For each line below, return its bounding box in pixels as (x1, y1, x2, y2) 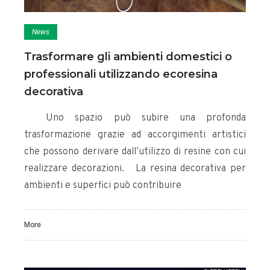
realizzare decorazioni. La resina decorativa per (24, 163, 246, 175)
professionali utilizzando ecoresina (24, 67, 218, 81)
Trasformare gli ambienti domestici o (24, 50, 232, 64)
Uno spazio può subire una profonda (24, 112, 246, 125)
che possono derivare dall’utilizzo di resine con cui (24, 146, 246, 159)
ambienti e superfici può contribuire (24, 180, 181, 192)
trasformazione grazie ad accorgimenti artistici (24, 129, 246, 142)
